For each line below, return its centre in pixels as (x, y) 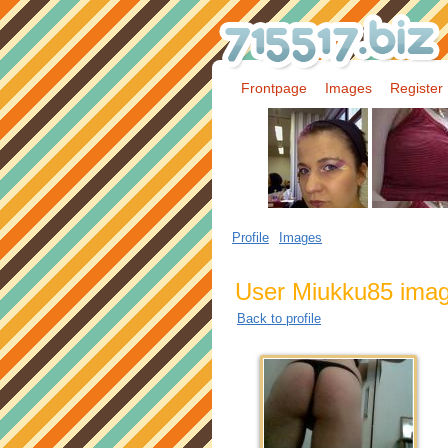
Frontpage (274, 88)
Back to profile (279, 318)
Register (416, 88)
